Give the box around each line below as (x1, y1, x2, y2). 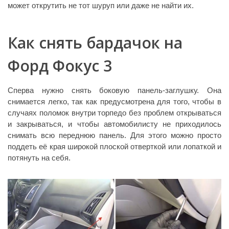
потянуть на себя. (8, 153, 71, 162)
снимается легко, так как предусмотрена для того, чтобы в (8, 97, 221, 106)
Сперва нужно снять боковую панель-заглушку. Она (8, 85, 221, 95)
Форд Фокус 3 (8, 55, 112, 76)
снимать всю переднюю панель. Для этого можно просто (8, 130, 221, 140)
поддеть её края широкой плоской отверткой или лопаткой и (8, 142, 221, 151)
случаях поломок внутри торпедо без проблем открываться (8, 108, 221, 117)
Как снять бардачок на (8, 32, 182, 53)
